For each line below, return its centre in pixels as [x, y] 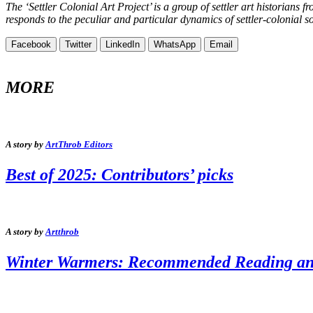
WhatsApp [175, 44]
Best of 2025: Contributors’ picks [119, 174]
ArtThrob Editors [79, 144]
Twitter [78, 44]
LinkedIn [123, 44]
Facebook [31, 44]
